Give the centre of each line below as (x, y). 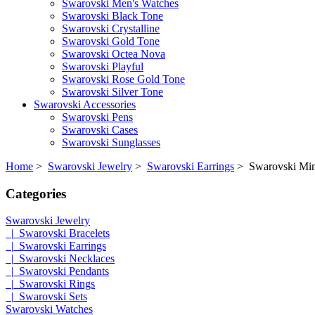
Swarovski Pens (97, 117)
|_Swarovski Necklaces (60, 259)
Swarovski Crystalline (111, 28)
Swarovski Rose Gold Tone (123, 79)
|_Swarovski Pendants (57, 271)
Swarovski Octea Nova (114, 53)
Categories (36, 193)
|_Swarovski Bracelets (58, 233)
